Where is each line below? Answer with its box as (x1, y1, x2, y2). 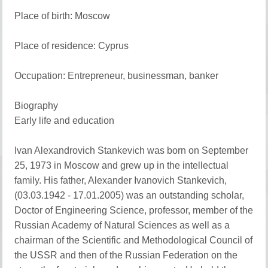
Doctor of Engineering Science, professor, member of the (14, 205, 254, 215)
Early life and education (14, 115, 115, 126)
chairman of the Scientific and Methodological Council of (14, 235, 253, 245)
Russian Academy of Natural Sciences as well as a (14, 220, 230, 230)
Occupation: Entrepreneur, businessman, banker (14, 71, 219, 81)
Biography (14, 100, 59, 111)
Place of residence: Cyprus (14, 41, 129, 51)
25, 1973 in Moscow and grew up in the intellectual (14, 160, 229, 170)
